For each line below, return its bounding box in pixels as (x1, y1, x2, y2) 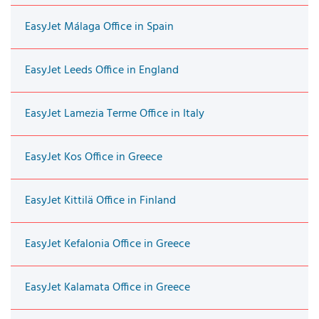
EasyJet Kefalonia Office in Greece (25, 234, 190, 253)
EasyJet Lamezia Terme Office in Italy (25, 104, 204, 123)
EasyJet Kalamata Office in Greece (25, 278, 190, 297)
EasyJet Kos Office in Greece (25, 147, 162, 167)
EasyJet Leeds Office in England (25, 61, 179, 80)
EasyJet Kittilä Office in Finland (25, 191, 176, 210)
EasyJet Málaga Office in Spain (25, 17, 174, 36)
